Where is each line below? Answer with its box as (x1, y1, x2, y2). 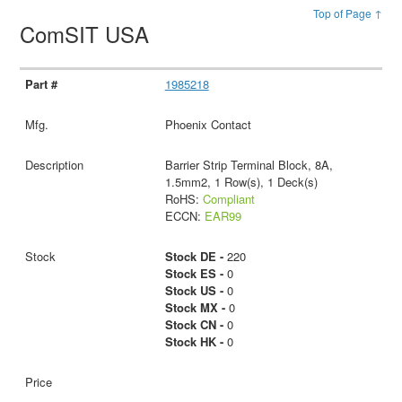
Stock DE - (164, 247, 223, 265)
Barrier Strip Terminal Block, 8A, (164, 155, 333, 173)
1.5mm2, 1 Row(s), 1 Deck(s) (164, 172, 318, 190)
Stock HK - (164, 332, 223, 350)
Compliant (202, 189, 255, 207)
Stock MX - (164, 298, 225, 316)
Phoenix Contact (164, 115, 251, 133)
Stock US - (164, 281, 223, 299)
